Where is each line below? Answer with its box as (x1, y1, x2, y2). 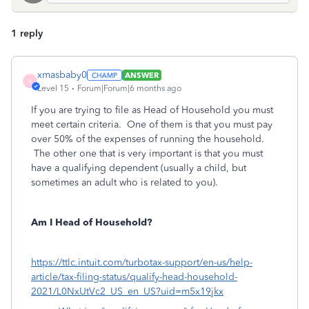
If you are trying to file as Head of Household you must (31, 104, 273, 116)
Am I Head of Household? (31, 217, 152, 228)
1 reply (11, 28, 43, 39)
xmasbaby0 (37, 69, 87, 81)
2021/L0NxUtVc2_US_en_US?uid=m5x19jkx (31, 286, 223, 297)
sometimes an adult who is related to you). (31, 177, 226, 188)
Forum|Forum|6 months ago (77, 83, 181, 93)
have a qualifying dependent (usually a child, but (31, 162, 246, 174)
